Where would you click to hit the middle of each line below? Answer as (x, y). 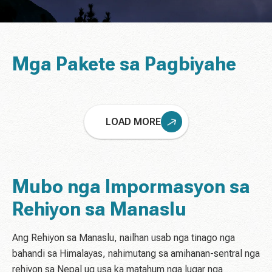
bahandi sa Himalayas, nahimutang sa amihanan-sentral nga (136, 254)
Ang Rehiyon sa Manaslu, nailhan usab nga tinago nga (124, 238)
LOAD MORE (133, 121)
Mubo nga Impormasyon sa (131, 187)
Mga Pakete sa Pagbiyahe (124, 64)
